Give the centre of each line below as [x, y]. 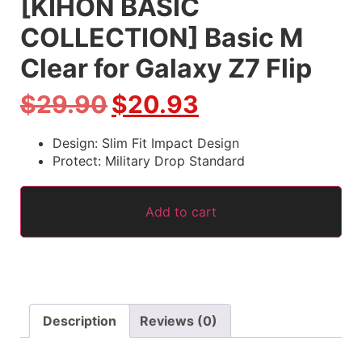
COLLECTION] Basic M [162, 38]
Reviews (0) [179, 321]
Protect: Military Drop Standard [149, 161]
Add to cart [181, 212]
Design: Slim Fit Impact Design [146, 143]
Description [80, 321]
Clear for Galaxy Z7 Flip [166, 69]
